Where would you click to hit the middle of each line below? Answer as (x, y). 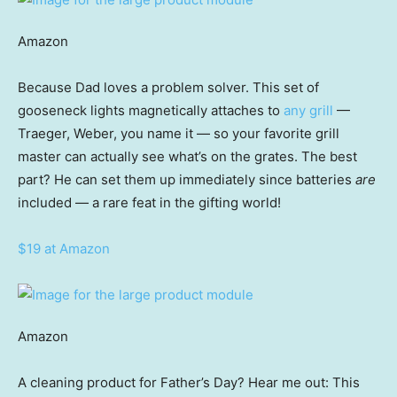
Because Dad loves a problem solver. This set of (168, 88)
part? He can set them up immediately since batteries (187, 180)
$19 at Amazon (64, 249)
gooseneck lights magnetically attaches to (151, 111)
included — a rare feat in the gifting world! (149, 203)
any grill (310, 111)
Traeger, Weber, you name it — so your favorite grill (179, 134)
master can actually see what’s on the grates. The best (187, 157)
